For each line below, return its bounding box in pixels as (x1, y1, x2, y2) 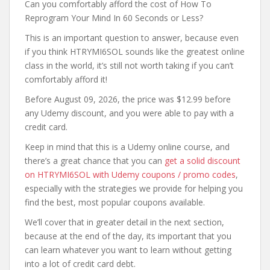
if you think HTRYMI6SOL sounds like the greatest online (25, 46, 245, 57)
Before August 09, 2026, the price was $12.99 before (25, 93, 231, 105)
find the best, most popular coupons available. (25, 196, 205, 208)
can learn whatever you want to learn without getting (25, 244, 231, 256)
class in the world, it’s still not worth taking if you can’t (25, 60, 234, 71)
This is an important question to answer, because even (25, 32, 239, 43)
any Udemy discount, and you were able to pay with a (25, 107, 234, 119)
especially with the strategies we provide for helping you (25, 183, 243, 194)
